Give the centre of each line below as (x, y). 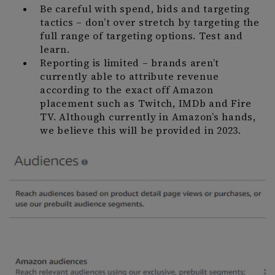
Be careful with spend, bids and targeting (145, 9)
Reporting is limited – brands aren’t (130, 63)
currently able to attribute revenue (130, 77)
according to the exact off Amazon (127, 90)
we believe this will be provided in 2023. (141, 131)
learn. (56, 50)
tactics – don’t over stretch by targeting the (150, 23)
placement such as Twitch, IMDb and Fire (146, 104)
